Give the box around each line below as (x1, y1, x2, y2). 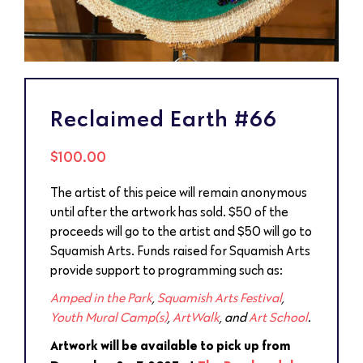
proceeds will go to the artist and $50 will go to (50, 224, 312, 239)
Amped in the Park (50, 290, 152, 305)
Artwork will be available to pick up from (50, 337, 290, 353)
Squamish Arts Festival (157, 290, 282, 305)
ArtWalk (173, 310, 220, 325)
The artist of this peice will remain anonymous (50, 185, 307, 200)
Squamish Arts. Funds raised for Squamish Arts (50, 243, 310, 258)
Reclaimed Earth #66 (50, 105, 277, 132)
